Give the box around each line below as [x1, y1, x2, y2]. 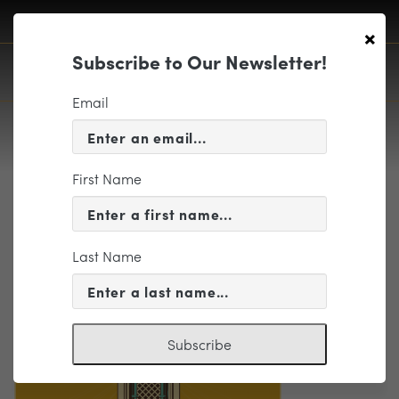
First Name [72, 168, 142, 190]
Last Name [72, 246, 142, 267]
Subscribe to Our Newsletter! [72, 46, 327, 76]
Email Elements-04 [14, 199, 213, 229]
